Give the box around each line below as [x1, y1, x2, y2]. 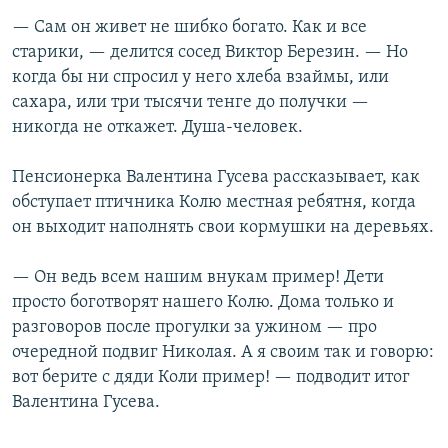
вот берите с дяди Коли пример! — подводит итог [12, 368, 410, 388]
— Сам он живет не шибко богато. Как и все [12, 18, 367, 38]
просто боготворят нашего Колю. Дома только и [12, 293, 394, 313]
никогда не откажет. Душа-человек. [12, 118, 303, 138]
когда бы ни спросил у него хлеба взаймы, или [12, 68, 389, 88]
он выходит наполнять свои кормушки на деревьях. [12, 218, 434, 238]
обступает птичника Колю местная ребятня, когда [12, 193, 416, 213]
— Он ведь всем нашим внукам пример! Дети [12, 268, 384, 288]
